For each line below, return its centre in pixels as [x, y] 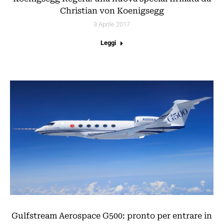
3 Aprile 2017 [112, 24]
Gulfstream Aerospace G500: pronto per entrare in [112, 215]
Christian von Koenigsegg [112, 10]
